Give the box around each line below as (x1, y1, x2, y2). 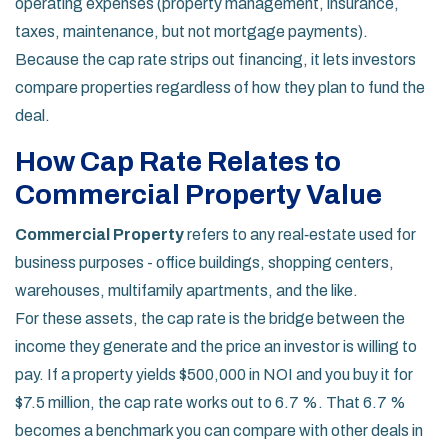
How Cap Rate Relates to (15, 146, 341, 178)
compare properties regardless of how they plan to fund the (15, 79, 425, 97)
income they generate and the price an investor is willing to (15, 338, 417, 356)
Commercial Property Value (15, 179, 382, 211)
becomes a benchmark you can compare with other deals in (15, 422, 423, 440)
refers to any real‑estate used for (184, 226, 416, 244)
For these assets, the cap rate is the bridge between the (15, 310, 405, 328)
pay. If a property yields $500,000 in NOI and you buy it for (15, 366, 413, 384)
